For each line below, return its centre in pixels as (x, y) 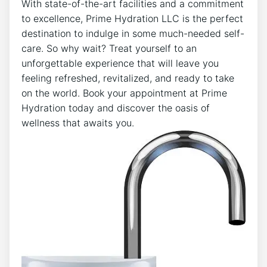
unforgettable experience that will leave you (120, 63)
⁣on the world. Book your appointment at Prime (124, 93)
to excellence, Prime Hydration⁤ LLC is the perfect (132, 18)
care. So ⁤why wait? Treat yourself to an (109, 48)
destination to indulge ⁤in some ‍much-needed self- (133, 33)
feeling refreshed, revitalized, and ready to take (128, 78)
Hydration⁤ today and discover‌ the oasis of (116, 108)
